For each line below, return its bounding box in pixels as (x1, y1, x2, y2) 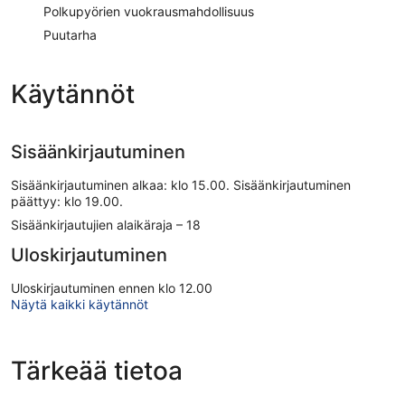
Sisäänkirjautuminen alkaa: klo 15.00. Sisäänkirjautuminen (11, 176, 351, 193)
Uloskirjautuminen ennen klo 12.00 (11, 279, 212, 296)
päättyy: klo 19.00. (11, 193, 123, 209)
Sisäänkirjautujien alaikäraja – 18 (11, 216, 201, 232)
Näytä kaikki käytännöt (11, 296, 148, 312)
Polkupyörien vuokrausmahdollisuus (43, 3, 254, 19)
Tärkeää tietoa (11, 354, 183, 386)
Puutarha (43, 26, 97, 42)
